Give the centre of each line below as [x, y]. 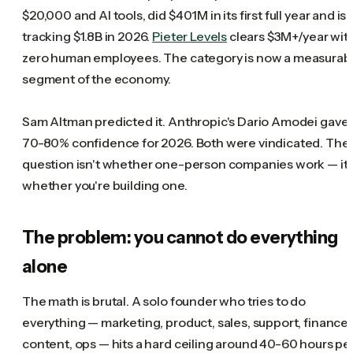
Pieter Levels [190, 36]
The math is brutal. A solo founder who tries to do [164, 301]
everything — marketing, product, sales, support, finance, [186, 322]
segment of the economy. [97, 78]
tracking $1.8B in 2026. [87, 36]
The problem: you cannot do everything [180, 237]
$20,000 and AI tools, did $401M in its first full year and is [184, 15]
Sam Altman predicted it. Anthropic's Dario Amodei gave [186, 121]
